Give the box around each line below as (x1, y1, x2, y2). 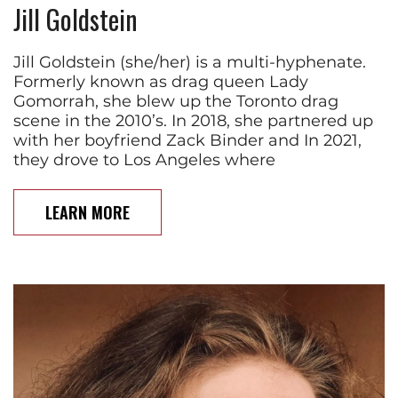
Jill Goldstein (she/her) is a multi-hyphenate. (13, 52, 366, 72)
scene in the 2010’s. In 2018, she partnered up (13, 110, 373, 131)
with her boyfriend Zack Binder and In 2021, (13, 130, 362, 150)
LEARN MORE (45, 200, 130, 224)
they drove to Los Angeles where (13, 149, 275, 170)
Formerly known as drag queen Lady (13, 71, 308, 92)
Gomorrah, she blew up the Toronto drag (13, 91, 338, 111)
